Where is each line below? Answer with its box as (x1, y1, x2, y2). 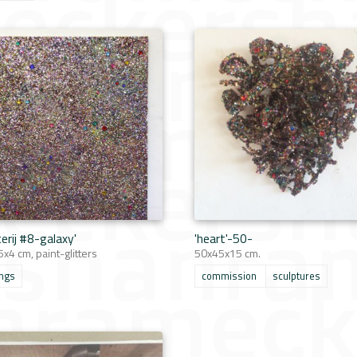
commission (202, 269, 257, 284)
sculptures (273, 269, 320, 284)
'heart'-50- (194, 229, 253, 248)
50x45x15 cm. (194, 245, 261, 261)
